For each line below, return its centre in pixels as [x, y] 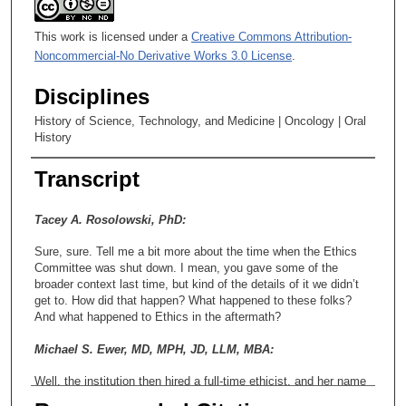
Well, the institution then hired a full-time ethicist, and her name [200, 382]
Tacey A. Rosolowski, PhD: [110, 219]
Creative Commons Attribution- [271, 36]
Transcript [87, 179]
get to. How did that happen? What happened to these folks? [193, 300]
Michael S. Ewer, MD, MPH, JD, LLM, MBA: [154, 349]
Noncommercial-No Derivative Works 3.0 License [163, 55]
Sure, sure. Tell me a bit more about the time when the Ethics [196, 251]
